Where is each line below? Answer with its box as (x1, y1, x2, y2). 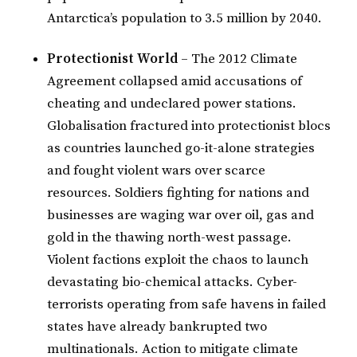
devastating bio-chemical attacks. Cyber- (47, 273, 298, 292)
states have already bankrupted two (47, 318, 268, 336)
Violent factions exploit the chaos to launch (47, 251, 309, 269)
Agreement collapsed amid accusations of (47, 73, 303, 91)
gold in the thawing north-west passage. (47, 229, 292, 247)
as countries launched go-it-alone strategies (47, 139, 316, 158)
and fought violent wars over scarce (47, 162, 266, 180)
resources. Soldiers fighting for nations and (47, 184, 310, 202)
